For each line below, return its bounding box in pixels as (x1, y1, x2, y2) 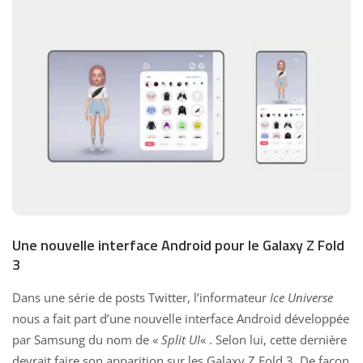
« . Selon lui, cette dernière (200, 331, 347, 348)
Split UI (161, 331, 200, 348)
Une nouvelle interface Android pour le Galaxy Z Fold (12, 234, 344, 257)
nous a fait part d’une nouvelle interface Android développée (12, 310, 349, 327)
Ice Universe (270, 289, 333, 306)
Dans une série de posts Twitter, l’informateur (12, 289, 270, 306)
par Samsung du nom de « (12, 331, 161, 348)
